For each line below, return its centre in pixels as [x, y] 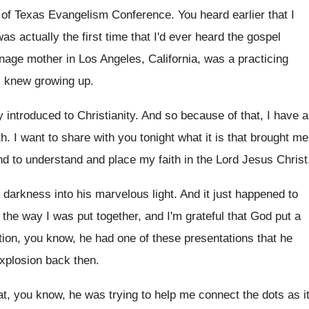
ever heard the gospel [225, 37]
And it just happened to [239, 194]
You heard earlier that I [236, 15]
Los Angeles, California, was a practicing [183, 59]
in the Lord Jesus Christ [246, 160]
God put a [276, 216]
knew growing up [47, 81]
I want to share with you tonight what [108, 138]
